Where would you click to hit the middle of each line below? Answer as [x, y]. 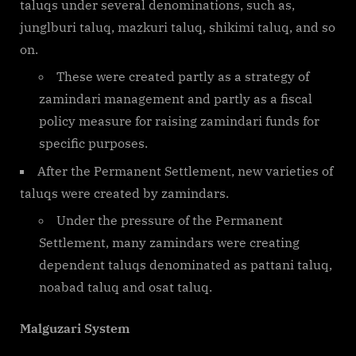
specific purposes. [93, 143]
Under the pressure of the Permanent [170, 221]
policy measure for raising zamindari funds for [179, 121]
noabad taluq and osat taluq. [126, 287]
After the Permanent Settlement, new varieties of [185, 170]
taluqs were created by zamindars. [124, 193]
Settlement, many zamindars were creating [169, 243]
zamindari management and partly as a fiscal [176, 99]
